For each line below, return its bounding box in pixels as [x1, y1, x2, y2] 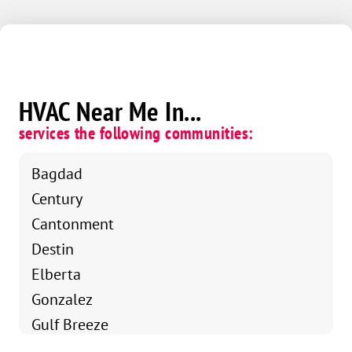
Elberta [31, 264, 81, 284]
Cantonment [31, 214, 114, 234]
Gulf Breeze [31, 314, 108, 335]
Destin [31, 239, 74, 259]
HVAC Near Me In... [19, 94, 202, 129]
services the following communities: [19, 122, 254, 145]
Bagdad [31, 163, 82, 184]
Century [31, 189, 82, 209]
